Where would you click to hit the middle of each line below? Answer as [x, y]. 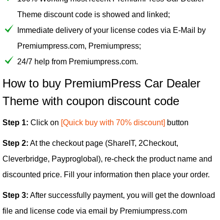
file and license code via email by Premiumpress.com [95, 211]
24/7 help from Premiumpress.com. [78, 62]
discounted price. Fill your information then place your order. [106, 175]
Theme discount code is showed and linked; [94, 15]
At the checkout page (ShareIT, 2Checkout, [103, 143]
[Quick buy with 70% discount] [113, 123]
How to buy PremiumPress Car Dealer [101, 83]
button [177, 123]
